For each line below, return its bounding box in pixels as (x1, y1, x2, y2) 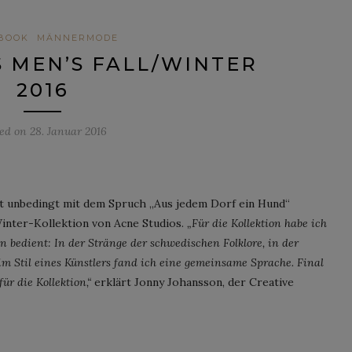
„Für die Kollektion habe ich (187, 215, 327, 230)
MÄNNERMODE (36, 31, 119, 43)
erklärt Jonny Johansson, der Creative (91, 274, 294, 289)
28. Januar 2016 (29, 123, 107, 138)
